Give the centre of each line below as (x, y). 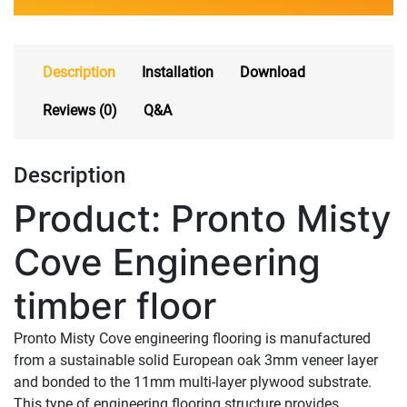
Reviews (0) (80, 110)
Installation (178, 72)
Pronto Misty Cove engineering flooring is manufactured (192, 338)
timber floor (115, 305)
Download (273, 72)
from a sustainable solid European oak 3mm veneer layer (196, 360)
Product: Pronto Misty (203, 218)
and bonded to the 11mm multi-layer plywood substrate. (193, 382)
